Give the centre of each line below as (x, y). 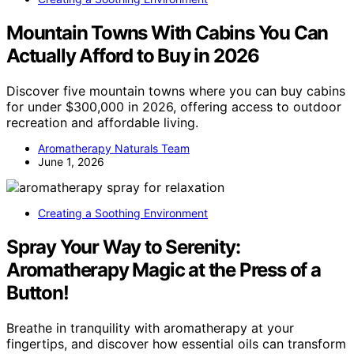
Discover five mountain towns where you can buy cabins (176, 90)
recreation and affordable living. (102, 122)
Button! (38, 292)
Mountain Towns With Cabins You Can (168, 33)
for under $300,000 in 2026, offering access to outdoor (174, 106)
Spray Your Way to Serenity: (123, 247)
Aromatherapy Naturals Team (114, 148)
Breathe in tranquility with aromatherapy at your (150, 328)
